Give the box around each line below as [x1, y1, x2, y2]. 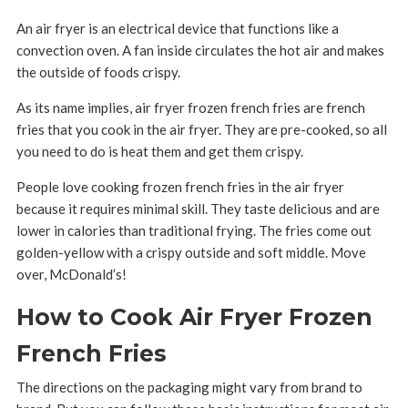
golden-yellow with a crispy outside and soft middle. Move [15, 244, 366, 261]
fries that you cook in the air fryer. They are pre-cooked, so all [15, 121, 387, 138]
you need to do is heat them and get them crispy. [15, 143, 303, 160]
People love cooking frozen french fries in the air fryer [15, 178, 344, 196]
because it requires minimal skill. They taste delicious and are [15, 200, 380, 218]
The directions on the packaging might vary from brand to [15, 379, 362, 396]
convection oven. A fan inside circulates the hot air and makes [15, 42, 384, 59]
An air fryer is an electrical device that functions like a [15, 20, 339, 37]
